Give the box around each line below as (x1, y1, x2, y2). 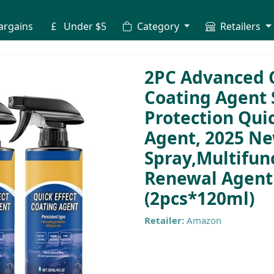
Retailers (218, 20, 264, 33)
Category (134, 20, 182, 33)
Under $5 (61, 20, 106, 33)
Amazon (187, 214, 221, 226)
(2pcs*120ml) (144, 187, 254, 210)
